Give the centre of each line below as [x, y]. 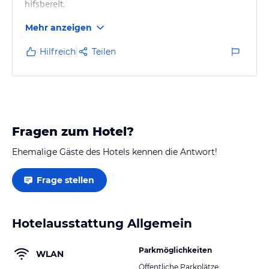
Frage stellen [65, 180]
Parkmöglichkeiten [175, 250]
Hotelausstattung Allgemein [102, 223]
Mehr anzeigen [59, 27]
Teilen [104, 51]
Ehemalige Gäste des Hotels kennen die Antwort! [115, 152]
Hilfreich [58, 51]
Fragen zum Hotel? [73, 131]
